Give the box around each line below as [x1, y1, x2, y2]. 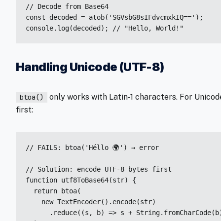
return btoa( [26, 187, 81, 195]
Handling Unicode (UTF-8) [16, 60, 164, 74]
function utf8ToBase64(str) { [26, 176, 136, 184]
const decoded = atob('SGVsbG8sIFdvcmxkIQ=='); [26, 13, 203, 21]
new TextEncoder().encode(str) [26, 198, 156, 206]
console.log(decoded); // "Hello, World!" [26, 24, 184, 32]
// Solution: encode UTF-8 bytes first [26, 165, 172, 173]
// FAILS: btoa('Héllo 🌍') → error [26, 144, 159, 151]
